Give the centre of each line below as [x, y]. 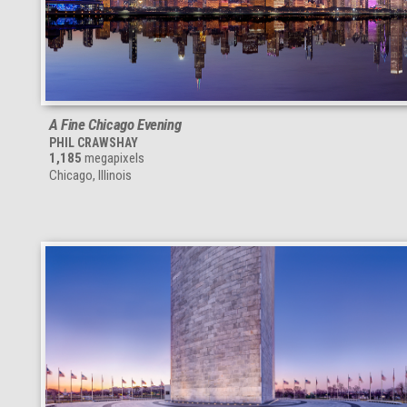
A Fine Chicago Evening [115, 124]
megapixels [113, 158]
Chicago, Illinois [90, 175]
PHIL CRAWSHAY [94, 142]
